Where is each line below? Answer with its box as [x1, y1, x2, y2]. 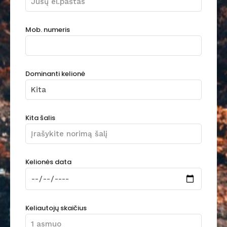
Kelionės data [25, 157, 71, 167]
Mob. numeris [25, 24, 70, 34]
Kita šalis [25, 112, 55, 123]
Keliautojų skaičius [25, 203, 87, 213]
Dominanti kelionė [25, 68, 85, 79]
